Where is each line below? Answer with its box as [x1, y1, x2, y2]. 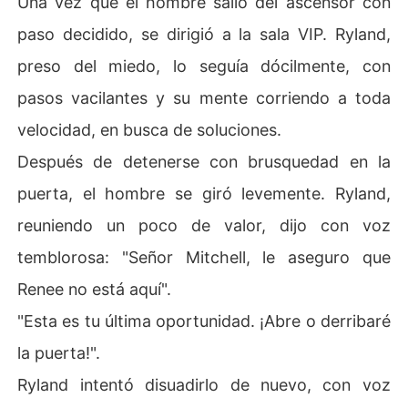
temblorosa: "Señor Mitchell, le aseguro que [17, 247, 391, 267]
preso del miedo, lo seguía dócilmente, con [17, 56, 391, 76]
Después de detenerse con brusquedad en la [17, 151, 391, 171]
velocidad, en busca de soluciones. [17, 119, 282, 139]
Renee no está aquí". [17, 279, 172, 299]
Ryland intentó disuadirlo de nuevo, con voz [17, 374, 391, 394]
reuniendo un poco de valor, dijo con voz [17, 215, 391, 235]
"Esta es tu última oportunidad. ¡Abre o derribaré [17, 311, 391, 331]
